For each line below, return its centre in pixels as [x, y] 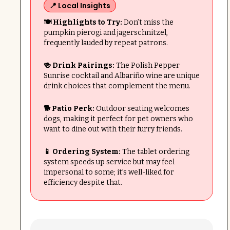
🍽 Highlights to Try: [83, 23]
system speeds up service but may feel [109, 162]
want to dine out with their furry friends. [113, 129]
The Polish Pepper [147, 66]
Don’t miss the [148, 23]
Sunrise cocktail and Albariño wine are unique [121, 76]
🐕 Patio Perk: [69, 109]
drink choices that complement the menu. [117, 86]
